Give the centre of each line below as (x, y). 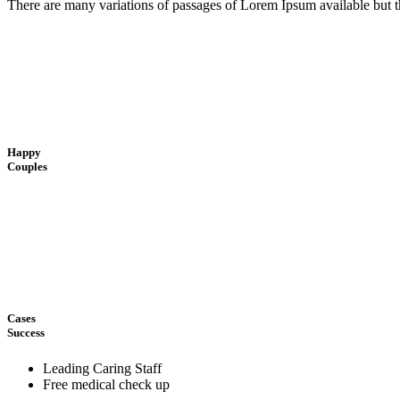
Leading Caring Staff (102, 368)
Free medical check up (106, 384)
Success (26, 333)
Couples (27, 167)
